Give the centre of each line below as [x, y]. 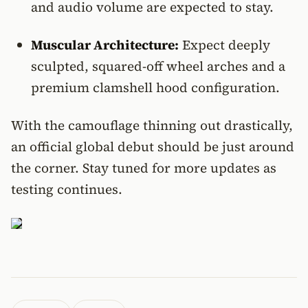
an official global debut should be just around [153, 146]
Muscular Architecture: [104, 45]
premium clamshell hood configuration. [155, 87]
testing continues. [67, 189]
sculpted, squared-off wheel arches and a [158, 66]
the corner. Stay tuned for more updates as [144, 168]
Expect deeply [224, 45]
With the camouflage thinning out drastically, [152, 125]
